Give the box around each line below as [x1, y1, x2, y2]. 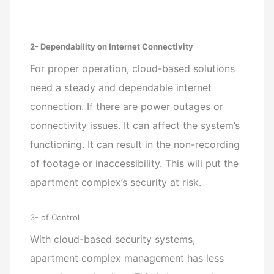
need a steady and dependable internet [30, 81, 212, 94]
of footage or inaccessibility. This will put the [30, 157, 239, 169]
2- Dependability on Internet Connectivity [30, 41, 194, 51]
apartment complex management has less [30, 252, 224, 265]
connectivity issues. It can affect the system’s [30, 119, 240, 131]
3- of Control [30, 212, 80, 223]
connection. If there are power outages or [30, 100, 224, 113]
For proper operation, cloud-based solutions [30, 62, 235, 75]
